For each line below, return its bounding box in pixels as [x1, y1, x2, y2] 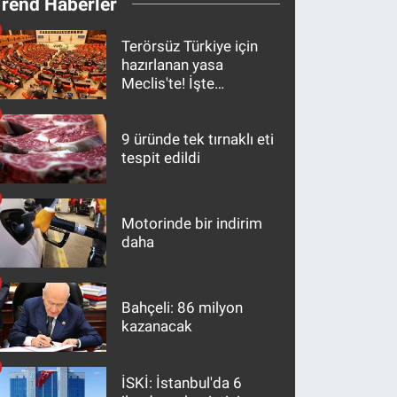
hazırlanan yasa [121, 55, 224, 74]
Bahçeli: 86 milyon [121, 299, 244, 317]
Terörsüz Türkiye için [121, 36, 259, 55]
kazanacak [121, 317, 193, 336]
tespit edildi [121, 149, 201, 167]
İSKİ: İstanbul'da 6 [121, 373, 243, 392]
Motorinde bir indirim [121, 214, 263, 233]
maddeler [121, 92, 186, 111]
